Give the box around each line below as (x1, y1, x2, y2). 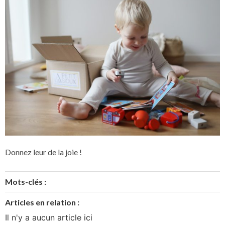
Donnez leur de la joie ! (5, 147, 82, 157)
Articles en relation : (5, 197, 79, 207)
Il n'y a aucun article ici (5, 212, 92, 223)
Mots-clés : (5, 177, 46, 187)
